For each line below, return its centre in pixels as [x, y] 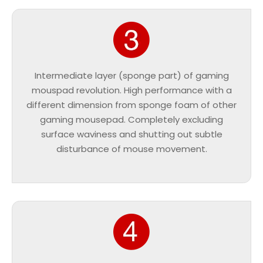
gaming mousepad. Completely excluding [131, 120]
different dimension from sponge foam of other [131, 105]
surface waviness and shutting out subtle [131, 134]
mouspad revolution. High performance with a [131, 90]
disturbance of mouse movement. [131, 149]
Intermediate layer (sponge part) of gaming [131, 76]
